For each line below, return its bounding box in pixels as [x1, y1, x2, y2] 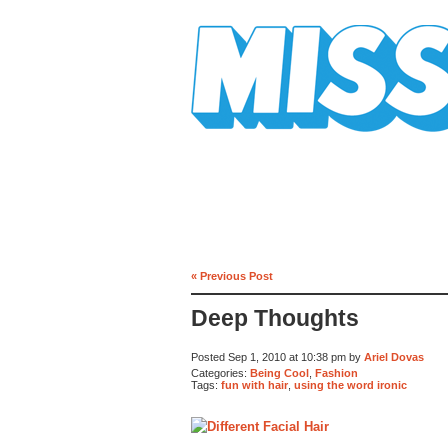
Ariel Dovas [364, 351, 424, 364]
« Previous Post [191, 269, 273, 282]
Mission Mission [191, 132, 303, 147]
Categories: [191, 366, 250, 379]
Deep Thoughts [191, 306, 359, 332]
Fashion [315, 366, 358, 379]
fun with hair [221, 379, 288, 392]
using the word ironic [294, 379, 407, 392]
